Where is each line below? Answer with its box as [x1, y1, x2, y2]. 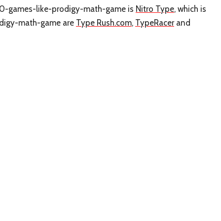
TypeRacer [135, 17, 174, 28]
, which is [174, 3, 206, 14]
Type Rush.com [76, 17, 132, 28]
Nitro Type [136, 3, 174, 14]
